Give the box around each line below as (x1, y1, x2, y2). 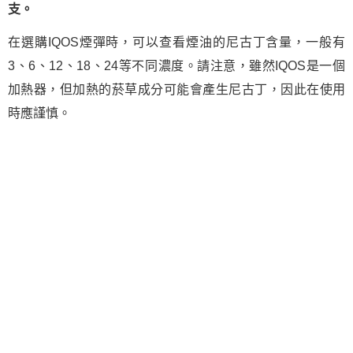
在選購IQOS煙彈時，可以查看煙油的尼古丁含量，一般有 (8, 35, 345, 49)
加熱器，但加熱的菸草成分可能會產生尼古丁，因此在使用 (8, 83, 345, 96)
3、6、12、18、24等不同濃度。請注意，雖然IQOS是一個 (8, 59, 345, 72)
